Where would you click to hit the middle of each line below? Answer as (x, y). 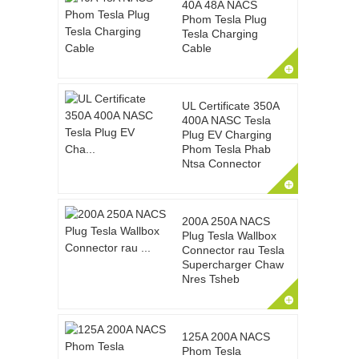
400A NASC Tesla (226, 120)
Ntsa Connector (221, 163)
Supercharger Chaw (232, 264)
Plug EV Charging (226, 135)
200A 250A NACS (226, 221)
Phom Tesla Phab (226, 149)
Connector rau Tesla (233, 250)
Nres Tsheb (210, 279)
